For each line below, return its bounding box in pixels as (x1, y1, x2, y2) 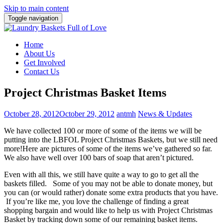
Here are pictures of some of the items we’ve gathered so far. (22, 144, 212, 153)
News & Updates (138, 109, 192, 118)
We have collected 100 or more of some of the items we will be (4, 126, 202, 135)
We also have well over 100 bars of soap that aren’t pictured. (4, 153, 194, 162)
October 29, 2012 (59, 109, 114, 118)
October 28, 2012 (4, 109, 59, 118)
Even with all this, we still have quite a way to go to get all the (4, 170, 199, 179)
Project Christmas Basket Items (4, 86, 166, 99)
